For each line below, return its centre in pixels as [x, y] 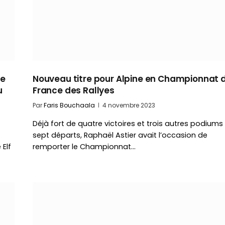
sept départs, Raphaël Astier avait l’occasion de [120, 135]
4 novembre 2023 [129, 105]
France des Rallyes [74, 91]
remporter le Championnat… [84, 147]
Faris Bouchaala [69, 105]
